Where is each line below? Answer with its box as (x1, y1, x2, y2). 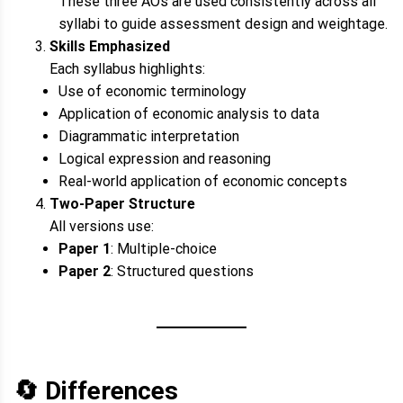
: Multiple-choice (110, 240, 217, 258)
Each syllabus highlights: (49, 60, 205, 78)
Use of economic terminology (58, 83, 246, 101)
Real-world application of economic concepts (58, 173, 347, 191)
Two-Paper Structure (49, 195, 195, 213)
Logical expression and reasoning (58, 150, 271, 168)
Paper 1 (58, 240, 111, 258)
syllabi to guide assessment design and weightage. (58, 15, 388, 33)
